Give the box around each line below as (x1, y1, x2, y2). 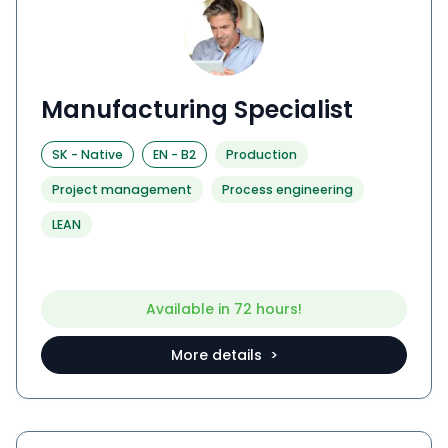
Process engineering (222, 181, 353, 199)
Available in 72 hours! (146, 299, 302, 320)
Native (81, 146, 123, 164)
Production (226, 146, 297, 164)
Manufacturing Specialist (41, 93, 353, 127)
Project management (52, 181, 192, 199)
